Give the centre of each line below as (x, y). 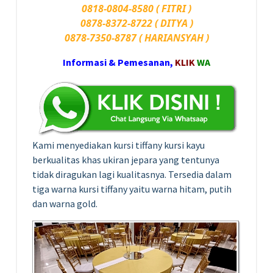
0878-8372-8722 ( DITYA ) (136, 23)
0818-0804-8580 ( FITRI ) (136, 8)
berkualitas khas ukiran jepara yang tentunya (126, 159)
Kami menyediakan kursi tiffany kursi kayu (119, 145)
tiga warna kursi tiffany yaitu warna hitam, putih (132, 189)
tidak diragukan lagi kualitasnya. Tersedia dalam (132, 174)
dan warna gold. (65, 203)
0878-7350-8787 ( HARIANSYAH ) (136, 37)
